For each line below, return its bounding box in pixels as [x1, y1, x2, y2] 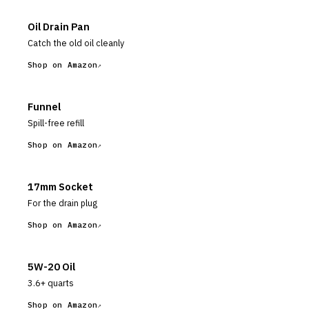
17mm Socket [28, 180, 93, 193]
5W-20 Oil [28, 260, 75, 273]
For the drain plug [28, 197, 97, 208]
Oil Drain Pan [28, 20, 90, 33]
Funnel [28, 100, 61, 113]
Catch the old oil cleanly [28, 37, 124, 48]
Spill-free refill [28, 117, 84, 128]
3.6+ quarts [28, 277, 74, 288]
